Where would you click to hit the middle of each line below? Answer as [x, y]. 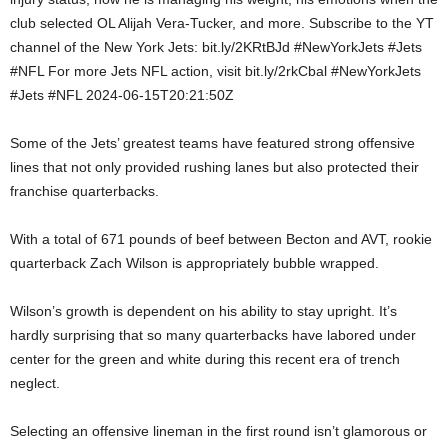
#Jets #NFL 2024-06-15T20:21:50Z [122, 94]
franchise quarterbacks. [84, 190]
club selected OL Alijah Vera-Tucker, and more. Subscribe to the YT [222, 22]
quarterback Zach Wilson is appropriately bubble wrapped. [194, 262]
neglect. [35, 382]
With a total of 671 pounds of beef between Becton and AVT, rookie [221, 238]
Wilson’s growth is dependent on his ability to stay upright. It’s [203, 310]
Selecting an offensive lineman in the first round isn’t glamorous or [218, 430]
